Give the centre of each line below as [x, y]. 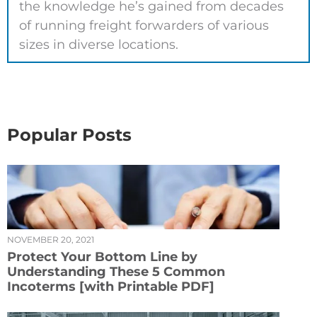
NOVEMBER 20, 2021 [51, 239]
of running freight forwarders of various [144, 25]
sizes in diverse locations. [99, 44]
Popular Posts [69, 134]
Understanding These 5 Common [116, 271]
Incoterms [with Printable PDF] [111, 286]
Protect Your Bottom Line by [102, 257]
